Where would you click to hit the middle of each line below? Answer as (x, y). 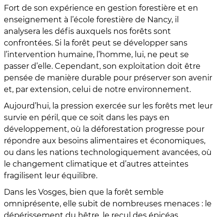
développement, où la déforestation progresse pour (104, 129)
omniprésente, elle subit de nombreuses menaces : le (108, 203)
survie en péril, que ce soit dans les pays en (87, 117)
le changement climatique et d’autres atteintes (96, 164)
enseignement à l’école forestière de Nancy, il (91, 19)
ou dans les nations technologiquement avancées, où (108, 152)
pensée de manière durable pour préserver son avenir (108, 77)
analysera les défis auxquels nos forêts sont (87, 31)
